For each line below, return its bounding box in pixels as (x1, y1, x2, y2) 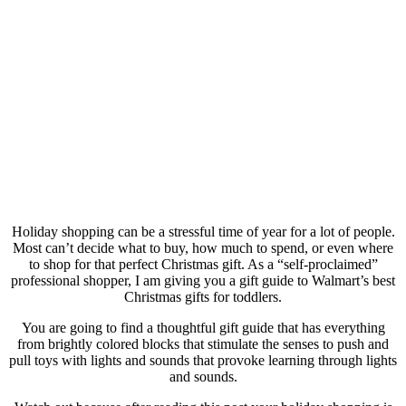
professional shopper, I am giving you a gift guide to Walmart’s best (11, 272, 395, 288)
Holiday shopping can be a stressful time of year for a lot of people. (11, 223, 395, 239)
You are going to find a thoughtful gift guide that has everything (21, 319, 385, 335)
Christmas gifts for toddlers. (124, 288, 282, 304)
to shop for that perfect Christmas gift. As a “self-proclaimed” (28, 256, 378, 272)
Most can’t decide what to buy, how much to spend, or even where (13, 239, 393, 256)
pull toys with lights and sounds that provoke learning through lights (9, 352, 397, 368)
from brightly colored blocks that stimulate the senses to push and (17, 335, 389, 352)
